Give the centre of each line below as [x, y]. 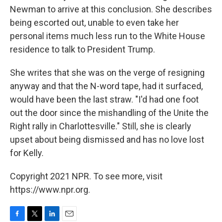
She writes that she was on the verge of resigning [107, 72]
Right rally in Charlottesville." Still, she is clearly [101, 126]
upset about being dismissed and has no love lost [107, 139]
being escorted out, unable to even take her [94, 22]
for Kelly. [27, 153]
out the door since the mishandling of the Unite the [109, 112]
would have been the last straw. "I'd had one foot [104, 99]
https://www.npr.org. [50, 189]
